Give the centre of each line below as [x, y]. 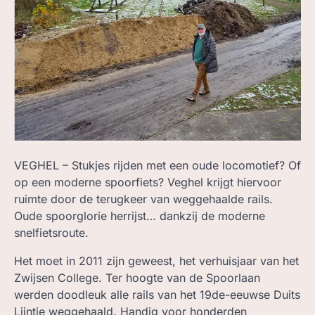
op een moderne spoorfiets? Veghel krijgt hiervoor [148, 182]
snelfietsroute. [51, 233]
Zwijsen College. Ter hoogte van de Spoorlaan [137, 278]
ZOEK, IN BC [81, 11]
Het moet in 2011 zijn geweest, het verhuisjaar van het [156, 261]
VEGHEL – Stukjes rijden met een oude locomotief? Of [157, 166]
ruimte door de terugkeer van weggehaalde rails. [143, 199]
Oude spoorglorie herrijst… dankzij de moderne [140, 216]
